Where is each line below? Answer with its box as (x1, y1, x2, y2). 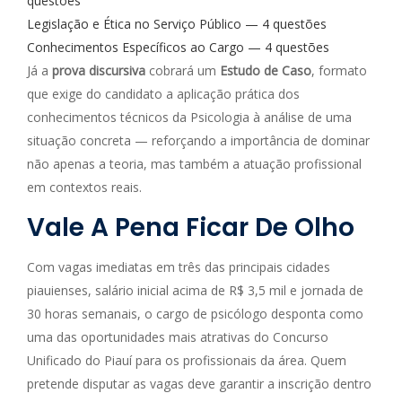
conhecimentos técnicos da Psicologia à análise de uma (27, 109, 352, 126)
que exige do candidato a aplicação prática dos (27, 85, 300, 102)
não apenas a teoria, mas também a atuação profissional (27, 155, 362, 172)
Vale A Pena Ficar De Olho (27, 210, 354, 245)
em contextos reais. (27, 179, 142, 196)
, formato (311, 62, 367, 79)
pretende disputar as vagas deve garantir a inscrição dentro (27, 375, 371, 392)
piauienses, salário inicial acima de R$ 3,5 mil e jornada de (27, 282, 363, 299)
